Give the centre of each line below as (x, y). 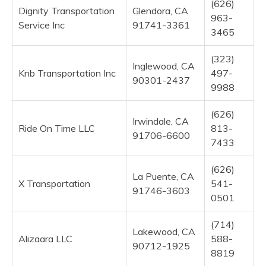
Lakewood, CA (164, 231)
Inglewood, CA (164, 66)
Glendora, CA (160, 10)
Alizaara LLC (45, 238)
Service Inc (42, 25)
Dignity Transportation (66, 10)
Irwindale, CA (161, 121)
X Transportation (54, 183)
